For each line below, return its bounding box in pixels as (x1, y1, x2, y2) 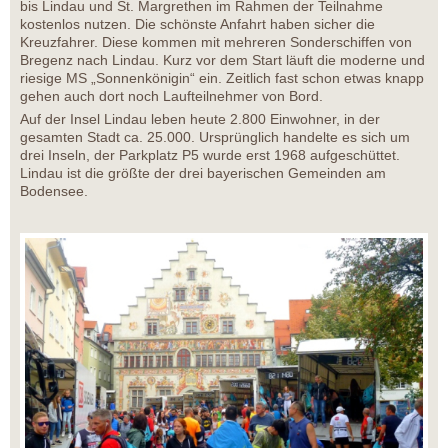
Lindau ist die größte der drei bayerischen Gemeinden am (20, 165, 386, 182)
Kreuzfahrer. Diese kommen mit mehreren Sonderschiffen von (20, 34, 412, 51)
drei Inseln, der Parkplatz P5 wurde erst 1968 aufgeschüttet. (20, 147, 400, 164)
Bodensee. (20, 183, 88, 200)
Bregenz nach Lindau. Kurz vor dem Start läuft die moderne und (20, 52, 425, 69)
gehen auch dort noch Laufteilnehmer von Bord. (20, 88, 323, 105)
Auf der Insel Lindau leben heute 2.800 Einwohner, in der (20, 111, 380, 128)
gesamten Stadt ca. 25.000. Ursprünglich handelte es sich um (20, 129, 410, 146)
